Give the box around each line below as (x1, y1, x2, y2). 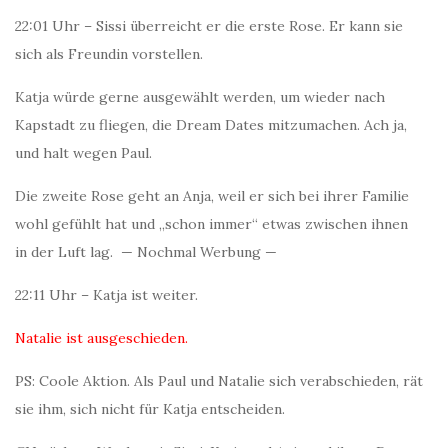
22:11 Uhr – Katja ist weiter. (15, 286, 198, 304)
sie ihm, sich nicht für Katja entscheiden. (15, 400, 285, 418)
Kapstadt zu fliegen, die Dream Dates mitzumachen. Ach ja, (15, 116, 407, 134)
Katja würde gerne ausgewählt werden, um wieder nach (15, 88, 385, 106)
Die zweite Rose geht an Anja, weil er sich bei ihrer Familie (15, 187, 409, 205)
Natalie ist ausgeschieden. (15, 329, 188, 347)
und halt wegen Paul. (15, 144, 152, 162)
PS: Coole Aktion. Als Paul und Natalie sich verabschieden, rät (15, 372, 423, 390)
